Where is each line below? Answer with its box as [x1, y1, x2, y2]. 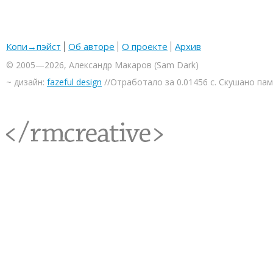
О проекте [122, 40, 168, 52]
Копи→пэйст [6, 40, 61, 52]
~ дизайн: [6, 76, 47, 88]
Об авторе [68, 40, 115, 52]
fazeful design [47, 76, 102, 88]
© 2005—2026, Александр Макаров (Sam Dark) [6, 59, 199, 71]
